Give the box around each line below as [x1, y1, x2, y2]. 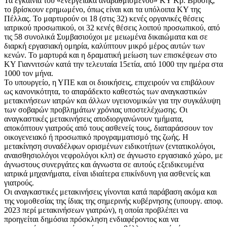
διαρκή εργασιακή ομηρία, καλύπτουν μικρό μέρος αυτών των [4, 42, 205, 51]
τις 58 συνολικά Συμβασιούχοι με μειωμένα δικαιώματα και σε [4, 32, 208, 42]
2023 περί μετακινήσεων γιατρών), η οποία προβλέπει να [4, 206, 188, 215]
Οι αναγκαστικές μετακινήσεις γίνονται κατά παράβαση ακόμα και [4, 187, 217, 197]
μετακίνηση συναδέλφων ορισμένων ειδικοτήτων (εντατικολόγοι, [4, 142, 215, 151]
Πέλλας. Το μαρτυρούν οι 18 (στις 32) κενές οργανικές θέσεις [4, 14, 204, 23]
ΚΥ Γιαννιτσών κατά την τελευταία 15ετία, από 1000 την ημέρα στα [4, 60, 223, 69]
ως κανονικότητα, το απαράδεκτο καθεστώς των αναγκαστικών [4, 87, 207, 96]
